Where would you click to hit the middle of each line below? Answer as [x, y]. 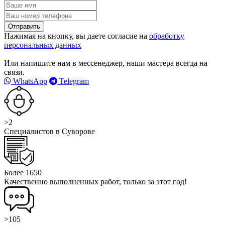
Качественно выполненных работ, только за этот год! [95, 181]
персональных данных [43, 45]
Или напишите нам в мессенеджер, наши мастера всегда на [106, 63]
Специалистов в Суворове [49, 131]
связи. [14, 72]
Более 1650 [23, 172]
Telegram [73, 81]
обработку [167, 36]
